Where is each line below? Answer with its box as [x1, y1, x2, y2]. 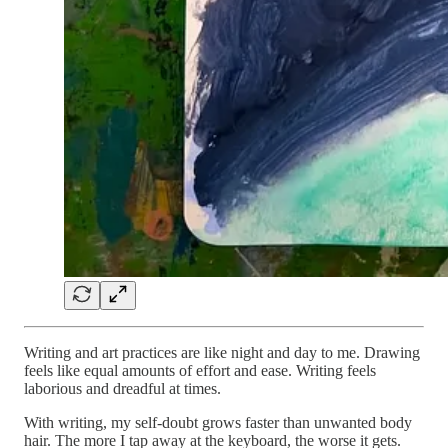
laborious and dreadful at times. [24, 380, 225, 398]
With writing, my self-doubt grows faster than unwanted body [24, 414, 412, 432]
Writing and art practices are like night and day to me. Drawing [24, 344, 420, 362]
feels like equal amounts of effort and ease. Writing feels [24, 362, 376, 380]
